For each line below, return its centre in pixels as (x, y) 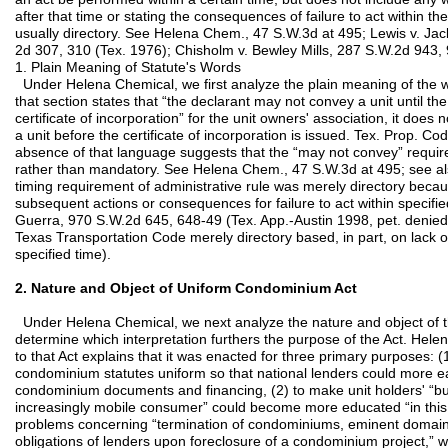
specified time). (63, 254)
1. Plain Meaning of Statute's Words (128, 67)
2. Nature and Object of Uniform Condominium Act (186, 288)
